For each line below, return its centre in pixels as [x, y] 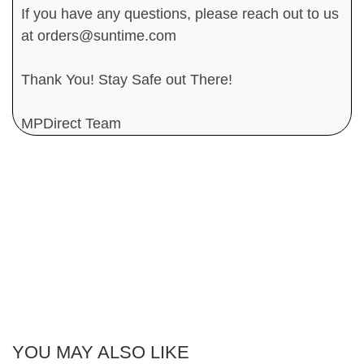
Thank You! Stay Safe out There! [127, 79]
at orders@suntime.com [99, 35]
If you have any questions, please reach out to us [180, 13]
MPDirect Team [71, 123]
